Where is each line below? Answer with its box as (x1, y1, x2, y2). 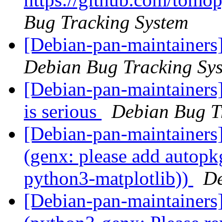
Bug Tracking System (24, 11, 188, 33)
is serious (24, 101, 102, 122)
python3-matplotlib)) (24, 167, 193, 189)
